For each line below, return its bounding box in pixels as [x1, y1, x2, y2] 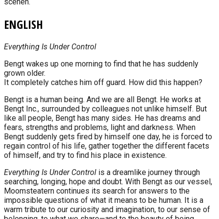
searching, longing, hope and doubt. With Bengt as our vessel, [4, 176, 212, 186]
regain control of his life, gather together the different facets [4, 141, 209, 151]
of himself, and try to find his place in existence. [4, 150, 167, 160]
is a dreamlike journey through [96, 167, 200, 177]
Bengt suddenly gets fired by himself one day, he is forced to [4, 131, 212, 141]
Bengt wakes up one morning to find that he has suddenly [4, 59, 198, 68]
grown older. [4, 68, 45, 78]
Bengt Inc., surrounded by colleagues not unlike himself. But [4, 104, 207, 113]
